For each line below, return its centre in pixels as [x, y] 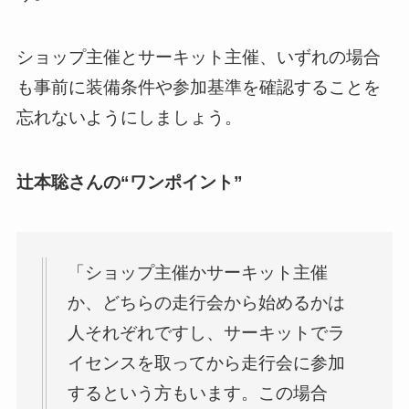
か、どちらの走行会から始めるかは [207, 302]
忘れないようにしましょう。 [129, 118]
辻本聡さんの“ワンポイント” [129, 183]
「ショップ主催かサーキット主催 [198, 272]
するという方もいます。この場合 [198, 393]
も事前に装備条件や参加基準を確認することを [198, 88]
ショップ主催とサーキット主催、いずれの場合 [198, 58]
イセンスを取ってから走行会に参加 [207, 362]
